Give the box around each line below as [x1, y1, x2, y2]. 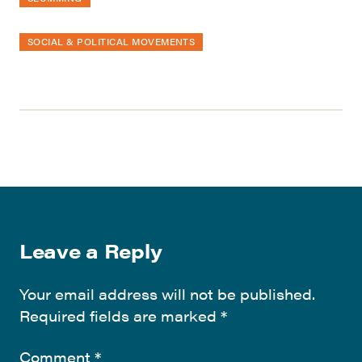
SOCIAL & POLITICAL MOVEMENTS [27, 34, 196, 49]
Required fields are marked [19, 305, 221, 326]
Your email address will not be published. [19, 284, 315, 305]
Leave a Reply [19, 237, 162, 265]
